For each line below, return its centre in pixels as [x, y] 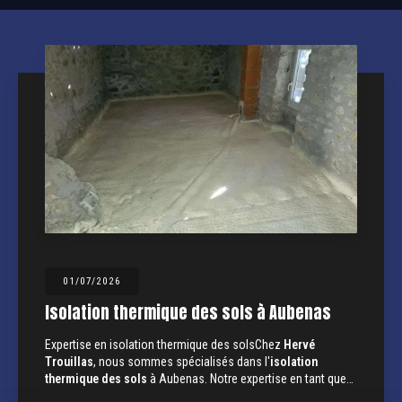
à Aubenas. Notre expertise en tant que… [250, 378]
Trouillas [69, 361]
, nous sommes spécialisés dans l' [182, 361]
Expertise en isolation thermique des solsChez [164, 344]
